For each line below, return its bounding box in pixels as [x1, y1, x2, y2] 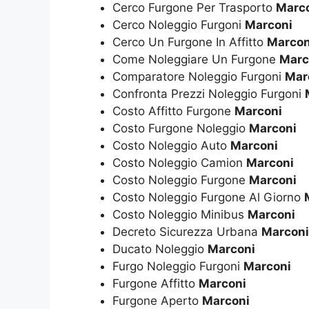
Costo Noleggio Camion [112, 155, 246, 170]
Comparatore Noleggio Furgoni [112, 69, 285, 83]
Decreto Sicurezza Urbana [112, 224, 261, 239]
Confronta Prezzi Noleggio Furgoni [112, 86, 305, 101]
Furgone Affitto [112, 276, 199, 290]
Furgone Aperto [112, 293, 202, 308]
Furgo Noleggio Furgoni [112, 259, 243, 273]
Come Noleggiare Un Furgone [112, 52, 279, 66]
